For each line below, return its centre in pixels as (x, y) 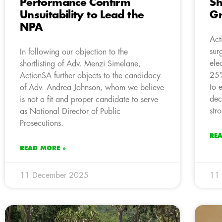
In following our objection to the (74, 52)
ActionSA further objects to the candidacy (90, 76)
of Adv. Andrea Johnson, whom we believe (92, 88)
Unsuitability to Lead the (82, 15)
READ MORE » (43, 148)
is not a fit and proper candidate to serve (89, 100)
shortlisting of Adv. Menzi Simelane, (80, 64)
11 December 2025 (54, 176)
